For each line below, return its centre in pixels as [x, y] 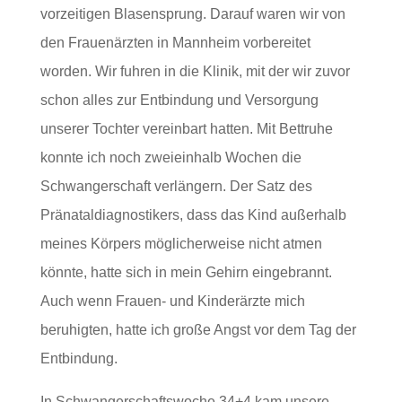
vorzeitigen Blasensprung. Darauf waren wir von [192, 14]
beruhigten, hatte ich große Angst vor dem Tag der [198, 330]
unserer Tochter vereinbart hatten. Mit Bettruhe [186, 129]
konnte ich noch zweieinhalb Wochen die [170, 158]
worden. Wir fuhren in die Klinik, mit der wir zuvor [195, 72]
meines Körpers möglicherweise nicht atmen [181, 244]
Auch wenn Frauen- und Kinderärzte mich [172, 301]
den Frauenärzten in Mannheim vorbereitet [175, 43]
